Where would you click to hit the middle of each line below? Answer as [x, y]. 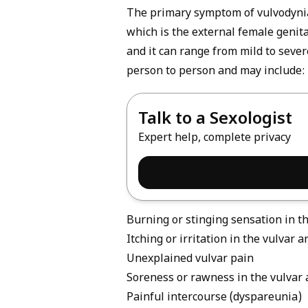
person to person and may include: [216, 72]
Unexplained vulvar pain [190, 260]
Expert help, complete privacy [214, 138]
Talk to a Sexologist [215, 119]
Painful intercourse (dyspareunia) [214, 298]
